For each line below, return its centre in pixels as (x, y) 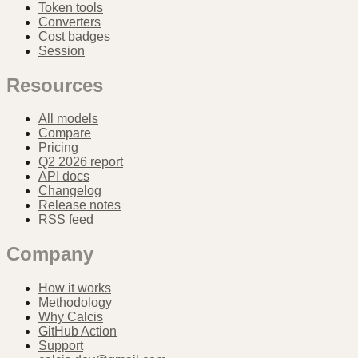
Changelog (70, 191)
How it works (75, 288)
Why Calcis (71, 317)
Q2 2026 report (81, 162)
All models (68, 119)
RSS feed (66, 220)
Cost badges (74, 36)
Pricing (58, 148)
